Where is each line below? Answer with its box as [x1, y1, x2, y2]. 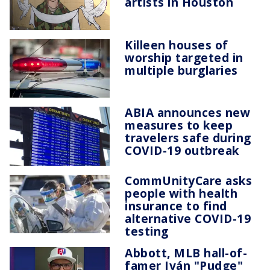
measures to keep [125, 117, 233, 134]
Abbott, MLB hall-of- [125, 244, 247, 261]
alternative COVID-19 [125, 210, 251, 227]
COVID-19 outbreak [125, 142, 239, 159]
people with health [125, 184, 238, 201]
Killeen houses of [125, 36, 228, 53]
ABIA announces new [125, 104, 251, 121]
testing [125, 222, 169, 239]
